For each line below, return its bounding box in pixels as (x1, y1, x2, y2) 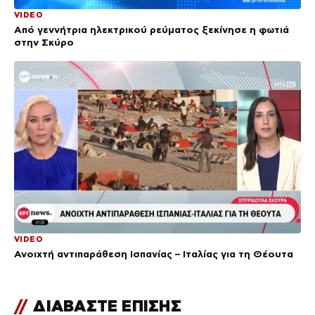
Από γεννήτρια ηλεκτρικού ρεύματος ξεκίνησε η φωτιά (14, 24, 289, 36)
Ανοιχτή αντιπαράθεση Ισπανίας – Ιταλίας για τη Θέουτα (14, 247, 293, 259)
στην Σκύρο (14, 37, 74, 49)
